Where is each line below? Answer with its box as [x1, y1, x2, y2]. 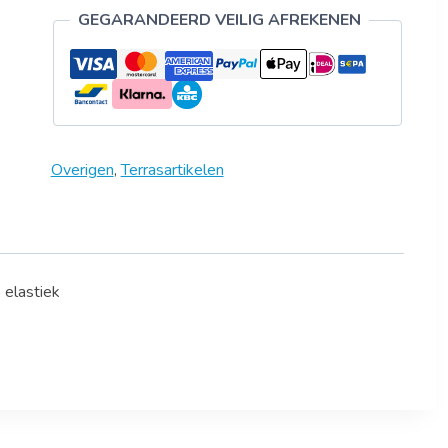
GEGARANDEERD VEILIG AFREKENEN [77, 8, 361, 31]
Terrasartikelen [120, 158, 224, 181]
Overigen [50, 158, 114, 181]
